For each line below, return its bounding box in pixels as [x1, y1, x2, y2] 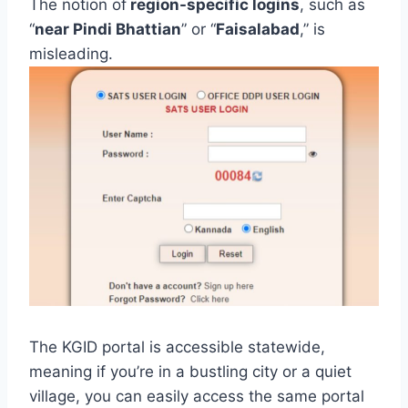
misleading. [29, 44, 113, 63]
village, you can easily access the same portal [29, 387, 364, 406]
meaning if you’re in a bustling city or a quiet [29, 362, 352, 382]
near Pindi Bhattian [35, 19, 181, 38]
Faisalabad [216, 19, 300, 38]
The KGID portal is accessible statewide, [29, 338, 325, 357]
